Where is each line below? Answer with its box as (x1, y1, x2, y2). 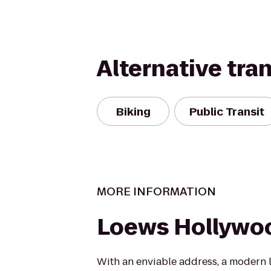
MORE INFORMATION (97, 184, 216, 199)
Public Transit (189, 103, 264, 119)
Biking (116, 103, 151, 119)
